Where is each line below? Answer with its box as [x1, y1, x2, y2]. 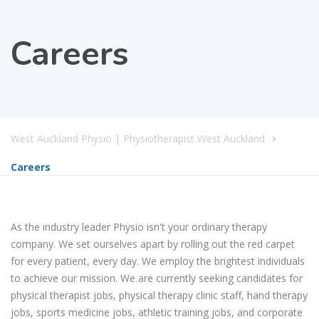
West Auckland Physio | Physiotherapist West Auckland [11, 131, 265, 145]
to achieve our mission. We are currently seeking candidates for [11, 271, 303, 285]
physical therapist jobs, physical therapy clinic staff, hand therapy [11, 288, 308, 302]
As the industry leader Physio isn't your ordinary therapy [11, 219, 267, 234]
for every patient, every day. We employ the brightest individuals [11, 253, 305, 268]
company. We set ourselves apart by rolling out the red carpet [11, 236, 295, 251]
